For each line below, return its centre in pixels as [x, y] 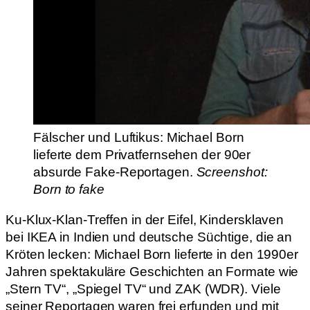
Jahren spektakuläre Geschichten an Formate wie [152, 271]
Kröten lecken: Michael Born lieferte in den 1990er [152, 254]
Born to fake [69, 190]
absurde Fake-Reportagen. [115, 172]
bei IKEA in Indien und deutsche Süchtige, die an [149, 237]
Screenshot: [232, 172]
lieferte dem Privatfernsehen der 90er [142, 155]
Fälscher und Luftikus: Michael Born [139, 138]
